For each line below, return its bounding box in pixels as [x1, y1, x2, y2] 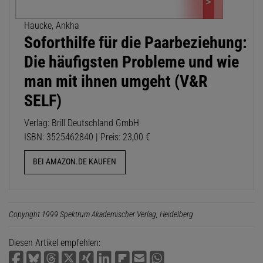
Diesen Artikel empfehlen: [9, 237, 100, 248]
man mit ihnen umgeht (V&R [24, 72, 207, 92]
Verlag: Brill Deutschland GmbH [24, 117, 139, 129]
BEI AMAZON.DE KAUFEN [33, 157, 117, 167]
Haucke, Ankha [24, 20, 79, 32]
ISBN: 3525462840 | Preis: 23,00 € [24, 131, 150, 143]
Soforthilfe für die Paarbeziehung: [24, 33, 247, 53]
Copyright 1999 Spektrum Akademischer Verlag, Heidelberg [9, 209, 193, 219]
